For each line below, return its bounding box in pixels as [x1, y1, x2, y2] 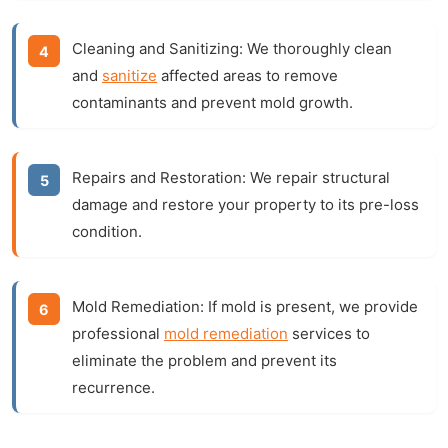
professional [72, 324, 164, 343]
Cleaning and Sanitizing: [72, 39, 243, 58]
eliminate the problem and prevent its [72, 351, 337, 370]
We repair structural [246, 168, 390, 187]
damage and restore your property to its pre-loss [72, 195, 419, 214]
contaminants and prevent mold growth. [72, 93, 353, 112]
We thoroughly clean [243, 39, 392, 58]
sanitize [102, 66, 157, 85]
